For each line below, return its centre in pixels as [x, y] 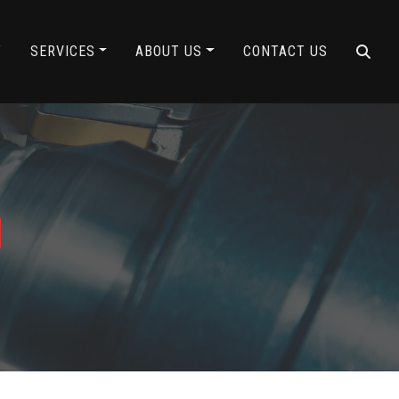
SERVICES [62, 51]
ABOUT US [169, 51]
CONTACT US [285, 51]
